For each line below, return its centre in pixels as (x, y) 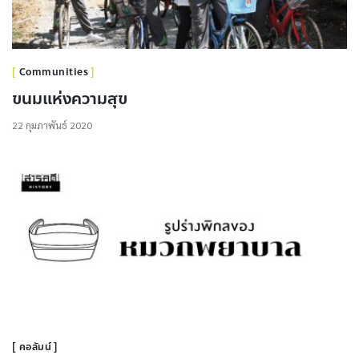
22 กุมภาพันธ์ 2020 (52, 125)
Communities (53, 72)
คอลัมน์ (35, 347)
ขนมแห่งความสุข (70, 99)
